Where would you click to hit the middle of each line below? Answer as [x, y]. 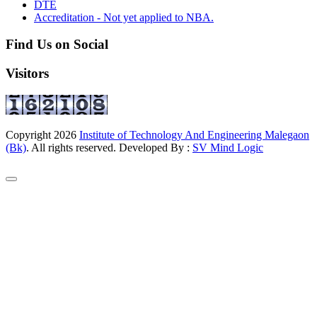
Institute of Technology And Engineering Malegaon [194, 134]
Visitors [27, 74]
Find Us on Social [57, 45]
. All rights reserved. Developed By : [109, 147]
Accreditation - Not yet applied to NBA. [124, 17]
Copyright [30, 134]
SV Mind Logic [228, 147]
